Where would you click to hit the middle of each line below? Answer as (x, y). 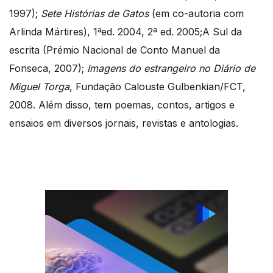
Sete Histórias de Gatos (95, 13)
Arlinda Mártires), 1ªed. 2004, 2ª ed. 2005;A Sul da (126, 31)
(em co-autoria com (196, 13)
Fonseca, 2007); (48, 68)
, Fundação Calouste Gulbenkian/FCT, (158, 86)
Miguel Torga (39, 86)
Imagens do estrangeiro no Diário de (171, 68)
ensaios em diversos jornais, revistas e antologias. (127, 123)
